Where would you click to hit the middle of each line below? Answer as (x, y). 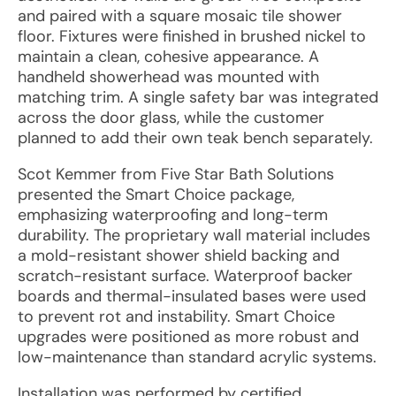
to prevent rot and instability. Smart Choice (176, 316)
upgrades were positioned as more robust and (188, 337)
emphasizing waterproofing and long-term (173, 215)
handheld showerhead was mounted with (168, 77)
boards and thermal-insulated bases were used (192, 296)
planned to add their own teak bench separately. (195, 138)
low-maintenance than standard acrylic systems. (197, 357)
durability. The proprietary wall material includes (194, 235)
